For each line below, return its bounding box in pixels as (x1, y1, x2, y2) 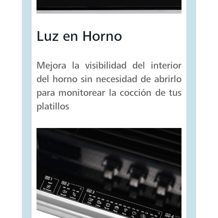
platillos (36, 100, 69, 112)
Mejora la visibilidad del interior (36, 59, 182, 71)
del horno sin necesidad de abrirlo (36, 73, 182, 85)
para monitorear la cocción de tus (36, 87, 182, 98)
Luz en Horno (36, 27, 122, 44)
